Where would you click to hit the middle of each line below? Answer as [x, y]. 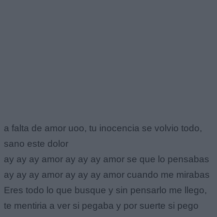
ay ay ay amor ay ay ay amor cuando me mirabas [107, 174]
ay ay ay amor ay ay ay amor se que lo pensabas [107, 159]
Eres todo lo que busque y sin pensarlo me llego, [105, 190]
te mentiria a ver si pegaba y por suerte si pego [101, 205]
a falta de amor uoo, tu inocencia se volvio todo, [103, 128]
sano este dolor [36, 143]
